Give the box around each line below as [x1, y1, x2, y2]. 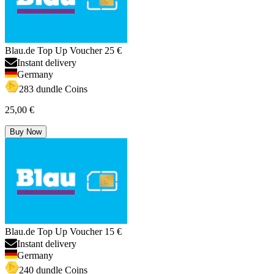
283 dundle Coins [19, 84, 87, 95]
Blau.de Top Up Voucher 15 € [5, 226, 122, 237]
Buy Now [10, 127, 42, 137]
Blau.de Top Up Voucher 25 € [5, 45, 122, 56]
